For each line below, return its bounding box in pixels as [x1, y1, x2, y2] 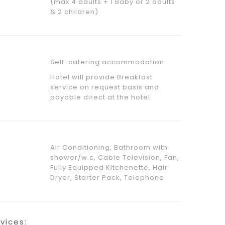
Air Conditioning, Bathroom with [50, 142, 168, 152]
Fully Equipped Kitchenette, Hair [50, 162, 168, 172]
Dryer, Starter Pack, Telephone [50, 172, 164, 182]
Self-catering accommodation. [50, 57, 166, 67]
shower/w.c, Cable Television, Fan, [50, 152, 179, 162]
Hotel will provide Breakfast [50, 72, 153, 82]
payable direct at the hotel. [50, 92, 152, 102]
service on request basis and [50, 82, 159, 92]
